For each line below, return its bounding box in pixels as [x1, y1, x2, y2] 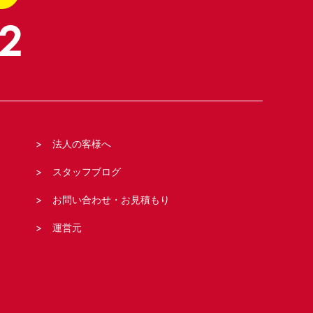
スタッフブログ [52, 166, 122, 177]
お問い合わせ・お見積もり [52, 194, 170, 205]
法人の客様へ [52, 138, 112, 150]
